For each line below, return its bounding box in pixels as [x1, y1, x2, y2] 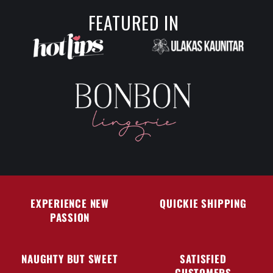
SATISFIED [180, 250, 227, 266]
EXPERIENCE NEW [30, 195, 109, 211]
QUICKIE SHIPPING [160, 195, 247, 211]
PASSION [49, 209, 90, 225]
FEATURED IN [88, 9, 179, 35]
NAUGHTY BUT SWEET [21, 250, 118, 266]
